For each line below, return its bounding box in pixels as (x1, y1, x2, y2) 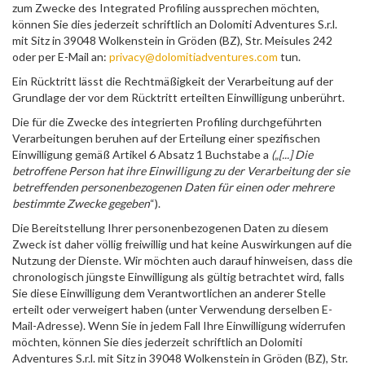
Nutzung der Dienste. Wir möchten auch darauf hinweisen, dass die (12, 253, 353, 267)
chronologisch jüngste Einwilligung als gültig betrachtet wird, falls (12, 270, 345, 284)
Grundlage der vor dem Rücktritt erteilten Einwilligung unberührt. (12, 90, 345, 104)
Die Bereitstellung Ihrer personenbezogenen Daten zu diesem (12, 221, 328, 235)
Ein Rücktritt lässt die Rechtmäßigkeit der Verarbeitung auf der (12, 74, 333, 88)
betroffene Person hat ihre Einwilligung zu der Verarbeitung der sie (12, 164, 350, 178)
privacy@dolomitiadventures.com (107, 50, 278, 64)
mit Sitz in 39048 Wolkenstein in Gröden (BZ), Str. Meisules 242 (12, 33, 332, 47)
